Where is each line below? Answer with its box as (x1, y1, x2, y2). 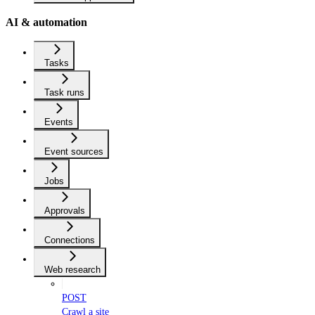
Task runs (44, 87, 84, 98)
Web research (44, 264, 101, 276)
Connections (44, 235, 95, 246)
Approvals (44, 205, 85, 217)
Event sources (44, 146, 103, 157)
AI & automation (6, 15, 87, 29)
